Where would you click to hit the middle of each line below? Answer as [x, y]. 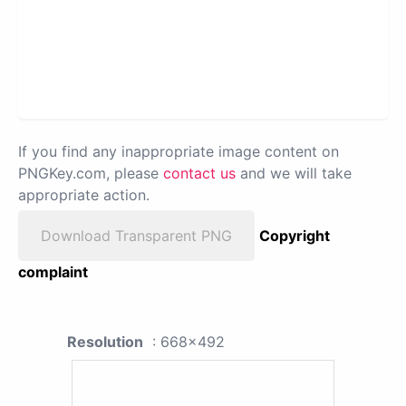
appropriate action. [84, 194]
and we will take [294, 173]
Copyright [295, 235]
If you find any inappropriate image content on [179, 151]
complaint [53, 271]
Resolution [105, 341]
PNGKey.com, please [91, 173]
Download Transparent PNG [136, 235]
